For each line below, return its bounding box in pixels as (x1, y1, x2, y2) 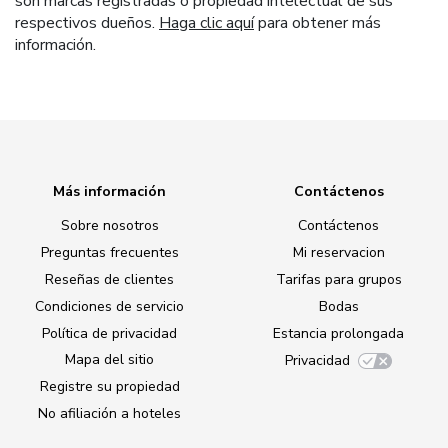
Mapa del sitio (65, 350, 154, 370)
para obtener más (254, 12, 381, 35)
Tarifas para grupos (275, 270, 402, 290)
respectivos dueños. (15, 12, 159, 35)
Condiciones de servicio (35, 296, 184, 316)
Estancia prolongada (273, 323, 404, 343)
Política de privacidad (42, 323, 177, 343)
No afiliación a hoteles (38, 404, 181, 423)
